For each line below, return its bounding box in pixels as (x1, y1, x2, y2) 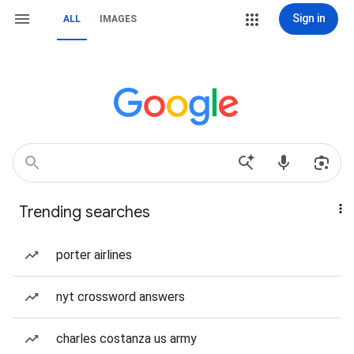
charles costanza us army (56, 331, 197, 346)
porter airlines (56, 247, 132, 262)
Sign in (292, 12, 326, 24)
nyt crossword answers (56, 289, 185, 304)
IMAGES (100, 13, 137, 24)
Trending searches (19, 202, 150, 222)
